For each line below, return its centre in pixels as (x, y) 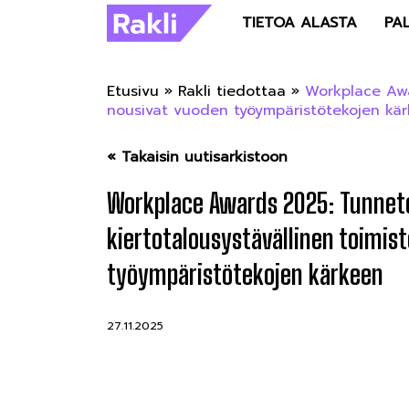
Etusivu (133, 91)
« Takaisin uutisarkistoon (197, 157)
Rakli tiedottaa (232, 91)
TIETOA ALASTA (299, 22)
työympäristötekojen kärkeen (245, 274)
